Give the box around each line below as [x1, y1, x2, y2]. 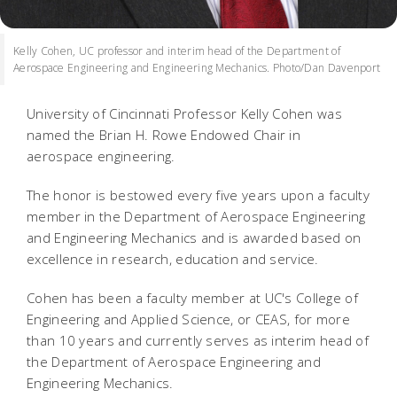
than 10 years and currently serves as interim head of [27, 331, 369, 349]
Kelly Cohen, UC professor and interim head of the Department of [13, 43, 340, 58]
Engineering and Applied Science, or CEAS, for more [27, 309, 350, 328]
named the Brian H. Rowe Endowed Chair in [27, 125, 300, 144]
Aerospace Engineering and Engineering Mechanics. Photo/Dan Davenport [13, 59, 381, 75]
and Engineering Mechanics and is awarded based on [27, 228, 362, 246]
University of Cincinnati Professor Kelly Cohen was [27, 104, 342, 122]
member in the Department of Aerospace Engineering [27, 206, 366, 225]
